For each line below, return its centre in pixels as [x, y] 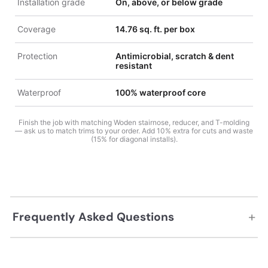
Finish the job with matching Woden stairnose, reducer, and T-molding [134, 122]
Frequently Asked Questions [93, 217]
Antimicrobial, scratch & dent [174, 56]
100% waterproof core [160, 92]
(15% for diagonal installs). [134, 139]
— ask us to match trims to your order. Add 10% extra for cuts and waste [134, 130]
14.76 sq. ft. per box [155, 29]
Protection [37, 56]
